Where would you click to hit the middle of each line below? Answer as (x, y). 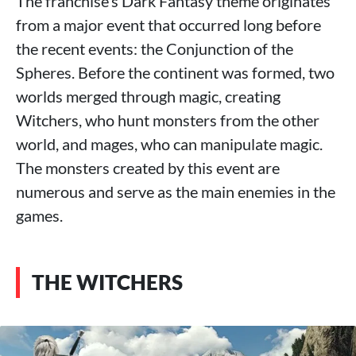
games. (39, 215)
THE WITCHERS (107, 282)
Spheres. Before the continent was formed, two (175, 72)
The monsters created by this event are (148, 167)
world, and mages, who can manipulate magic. (169, 143)
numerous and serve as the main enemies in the (176, 191)
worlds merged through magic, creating (148, 96)
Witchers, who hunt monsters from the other (168, 120)
